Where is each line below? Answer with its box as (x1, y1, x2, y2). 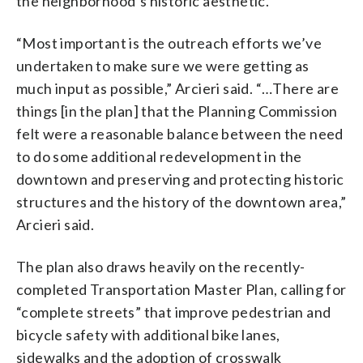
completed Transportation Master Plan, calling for (16, 280, 347, 298)
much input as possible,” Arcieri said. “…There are (16, 79, 339, 97)
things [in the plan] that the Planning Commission (16, 101, 338, 120)
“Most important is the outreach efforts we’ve (16, 33, 322, 52)
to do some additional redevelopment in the (16, 147, 302, 165)
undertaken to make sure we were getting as (16, 56, 310, 75)
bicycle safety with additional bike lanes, (16, 325, 280, 344)
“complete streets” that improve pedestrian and (16, 302, 331, 321)
